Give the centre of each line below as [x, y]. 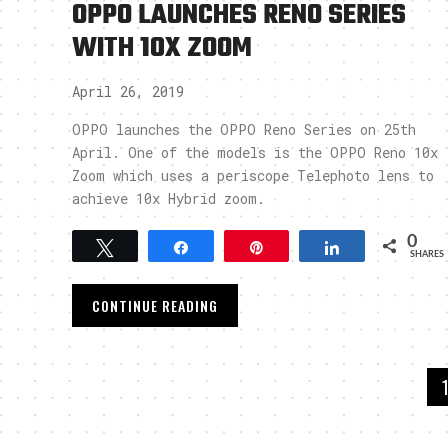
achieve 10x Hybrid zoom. [168, 198]
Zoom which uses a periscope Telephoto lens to [253, 175]
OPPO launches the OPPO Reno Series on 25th [244, 129]
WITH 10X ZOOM [162, 48]
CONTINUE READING [155, 305]
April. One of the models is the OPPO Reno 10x [255, 152]
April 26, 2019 [128, 91]
